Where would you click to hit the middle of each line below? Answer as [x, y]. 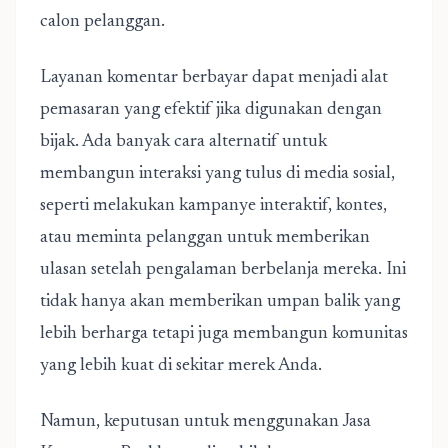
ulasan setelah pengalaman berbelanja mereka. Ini [223, 270]
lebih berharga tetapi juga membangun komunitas [224, 334]
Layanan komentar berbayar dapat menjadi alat [214, 78]
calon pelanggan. [102, 22]
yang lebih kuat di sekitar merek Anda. [181, 366]
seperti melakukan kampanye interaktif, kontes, [213, 206]
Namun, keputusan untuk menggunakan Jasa [205, 422]
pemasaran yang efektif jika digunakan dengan [211, 110]
